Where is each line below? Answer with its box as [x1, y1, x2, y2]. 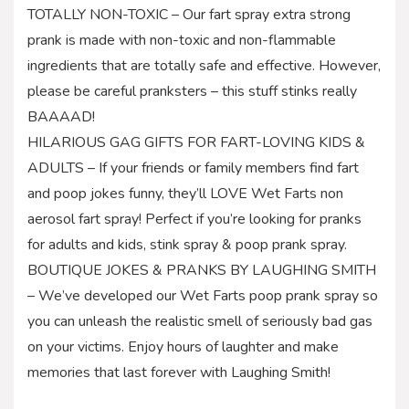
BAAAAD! [27, 106, 95, 127]
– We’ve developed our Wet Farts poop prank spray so [27, 285, 378, 306]
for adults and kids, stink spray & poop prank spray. [27, 234, 347, 255]
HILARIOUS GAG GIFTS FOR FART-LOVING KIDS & [27, 131, 365, 152]
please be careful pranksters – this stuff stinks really [27, 80, 357, 101]
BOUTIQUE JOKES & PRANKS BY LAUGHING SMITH [27, 259, 376, 280]
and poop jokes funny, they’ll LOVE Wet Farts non [27, 183, 343, 204]
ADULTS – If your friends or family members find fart [27, 157, 359, 178]
